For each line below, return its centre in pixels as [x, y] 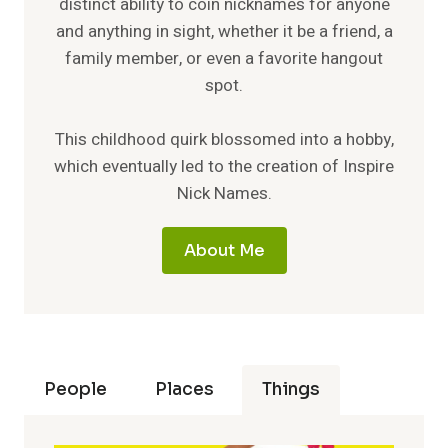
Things [291, 389]
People [75, 389]
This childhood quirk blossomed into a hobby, [224, 139]
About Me [224, 250]
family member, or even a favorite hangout [224, 58]
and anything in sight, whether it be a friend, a [224, 31]
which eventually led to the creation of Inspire [224, 166]
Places [184, 389]
